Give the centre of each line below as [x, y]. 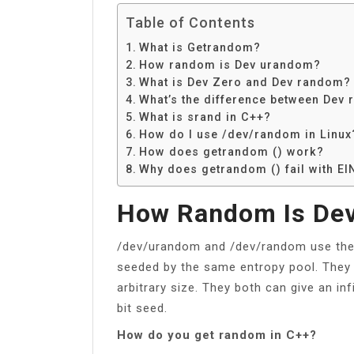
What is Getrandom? [200, 47]
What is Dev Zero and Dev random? [245, 82]
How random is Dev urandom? [230, 64]
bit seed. [142, 308]
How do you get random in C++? [217, 335]
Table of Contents [190, 22]
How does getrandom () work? [231, 151]
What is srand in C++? [205, 117]
